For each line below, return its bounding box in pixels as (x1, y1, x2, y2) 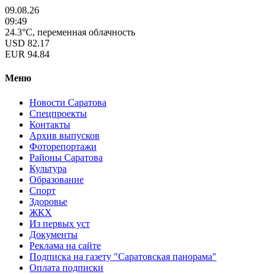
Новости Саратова (29, 97, 106, 108)
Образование (29, 174, 84, 185)
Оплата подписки (29, 262, 103, 273)
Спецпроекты (29, 108, 87, 119)
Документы (29, 229, 78, 240)
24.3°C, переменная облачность (5, 27, 135, 37)
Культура (29, 163, 67, 174)
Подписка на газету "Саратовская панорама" (29, 251, 217, 262)
